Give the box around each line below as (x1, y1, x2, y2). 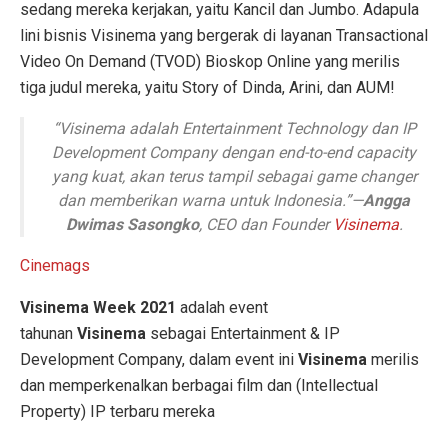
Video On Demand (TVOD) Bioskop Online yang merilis (20, 52, 400, 72)
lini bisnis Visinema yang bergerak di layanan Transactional (20, 26, 428, 46)
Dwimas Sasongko (65, 215, 199, 235)
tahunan (20, 324, 77, 344)
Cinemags (20, 256, 90, 276)
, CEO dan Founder (198, 215, 333, 235)
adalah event (176, 298, 268, 318)
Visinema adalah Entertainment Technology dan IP (58, 119, 416, 139)
